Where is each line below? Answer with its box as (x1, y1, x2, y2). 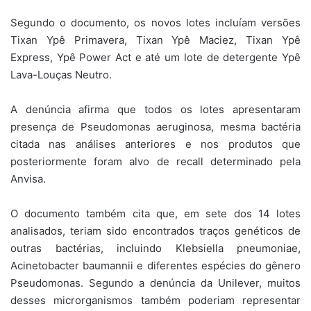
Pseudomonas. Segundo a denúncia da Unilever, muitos (10, 276, 301, 290)
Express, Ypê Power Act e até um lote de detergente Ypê (10, 51, 301, 65)
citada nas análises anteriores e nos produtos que (10, 137, 301, 151)
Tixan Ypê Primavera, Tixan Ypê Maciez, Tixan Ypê (10, 33, 301, 47)
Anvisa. (10, 172, 46, 186)
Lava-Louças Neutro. (10, 68, 112, 82)
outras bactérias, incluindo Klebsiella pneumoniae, (10, 242, 301, 255)
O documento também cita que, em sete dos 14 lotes (10, 207, 301, 221)
